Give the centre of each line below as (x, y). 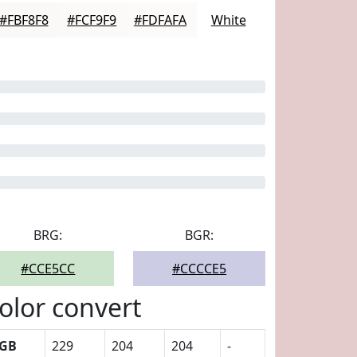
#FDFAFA (160, 20)
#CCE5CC (48, 269)
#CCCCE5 (200, 269)
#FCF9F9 (92, 20)
